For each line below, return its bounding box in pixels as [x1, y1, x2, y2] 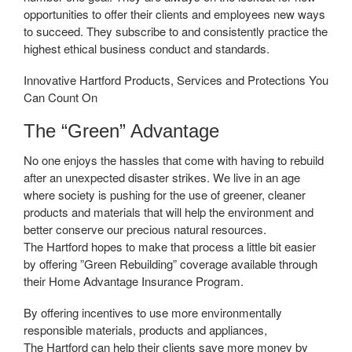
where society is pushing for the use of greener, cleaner [24, 185, 306, 203]
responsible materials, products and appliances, [24, 321, 267, 338]
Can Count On [24, 88, 97, 105]
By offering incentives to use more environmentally [24, 303, 282, 321]
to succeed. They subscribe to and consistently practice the [24, 22, 328, 39]
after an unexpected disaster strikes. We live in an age [24, 168, 300, 185]
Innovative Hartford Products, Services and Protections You [24, 71, 328, 88]
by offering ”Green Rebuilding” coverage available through [24, 255, 317, 272]
